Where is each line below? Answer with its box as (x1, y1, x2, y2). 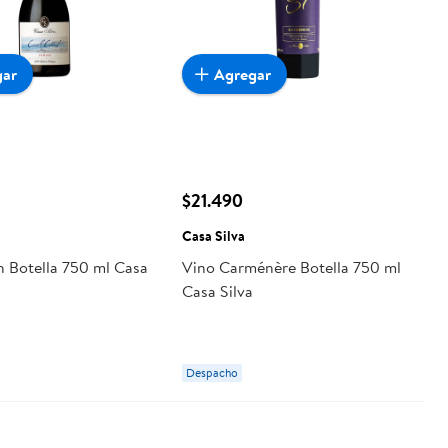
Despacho (185, 364, 238, 381)
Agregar (213, 62, 271, 85)
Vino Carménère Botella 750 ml (181, 256, 401, 278)
